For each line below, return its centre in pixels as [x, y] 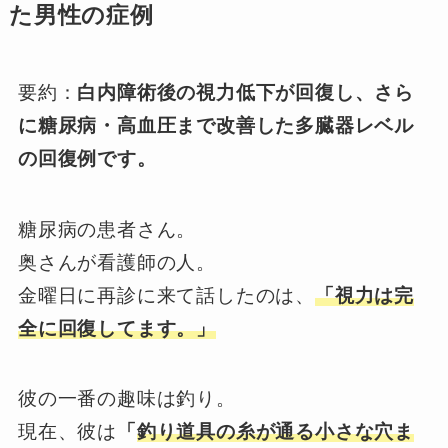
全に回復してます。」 [116, 328]
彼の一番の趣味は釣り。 [126, 399]
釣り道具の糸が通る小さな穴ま [275, 432]
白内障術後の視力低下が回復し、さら [246, 93]
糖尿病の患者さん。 [107, 229]
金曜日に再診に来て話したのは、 [166, 295]
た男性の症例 [81, 15]
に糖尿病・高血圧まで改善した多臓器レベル [216, 126]
